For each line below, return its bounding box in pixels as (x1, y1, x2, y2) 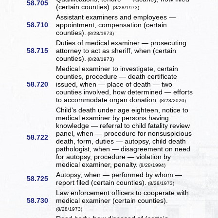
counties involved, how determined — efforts (56, 88, 193, 96)
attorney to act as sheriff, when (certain (56, 47, 177, 55)
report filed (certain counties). (56, 179, 147, 187)
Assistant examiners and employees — (56, 13, 176, 21)
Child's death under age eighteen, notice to (56, 106, 189, 114)
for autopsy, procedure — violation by (56, 153, 171, 161)
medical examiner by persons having (56, 114, 169, 122)
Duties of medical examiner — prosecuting (56, 39, 187, 47)
